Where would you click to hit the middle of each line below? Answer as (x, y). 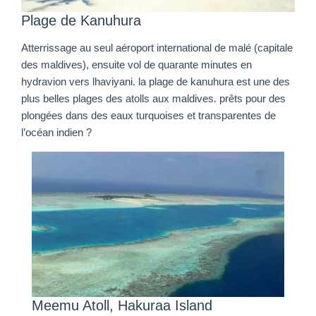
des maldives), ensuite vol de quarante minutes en (136, 65)
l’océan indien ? (56, 133)
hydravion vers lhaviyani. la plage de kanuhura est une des (156, 82)
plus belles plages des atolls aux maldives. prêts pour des (153, 99)
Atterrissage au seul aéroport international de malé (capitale (157, 48)
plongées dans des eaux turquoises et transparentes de (148, 116)
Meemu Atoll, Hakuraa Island (122, 306)
